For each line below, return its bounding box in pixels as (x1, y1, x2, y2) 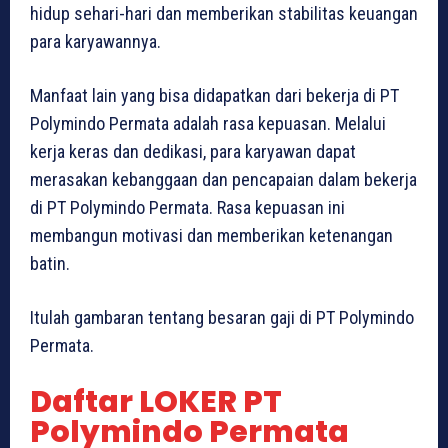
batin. (30, 252, 70, 274)
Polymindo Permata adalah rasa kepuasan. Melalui (30, 112, 386, 134)
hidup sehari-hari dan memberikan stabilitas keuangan (30, 2, 418, 24)
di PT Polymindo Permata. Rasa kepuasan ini (30, 196, 345, 218)
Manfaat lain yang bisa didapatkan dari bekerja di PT (30, 84, 399, 106)
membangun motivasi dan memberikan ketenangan (30, 224, 393, 246)
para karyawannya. (30, 30, 161, 52)
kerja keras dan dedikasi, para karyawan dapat (30, 140, 356, 162)
